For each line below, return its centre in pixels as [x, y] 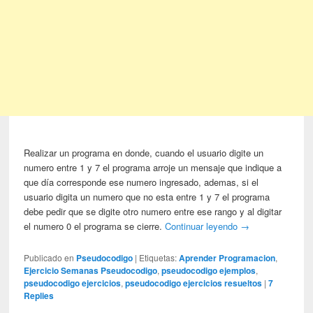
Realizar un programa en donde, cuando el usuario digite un [144, 153]
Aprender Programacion [227, 258]
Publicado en [49, 258]
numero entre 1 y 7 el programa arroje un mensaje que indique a [153, 168]
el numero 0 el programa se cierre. [95, 226]
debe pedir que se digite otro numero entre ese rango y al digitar [153, 212]
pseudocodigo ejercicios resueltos [194, 283]
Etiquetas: [158, 258]
